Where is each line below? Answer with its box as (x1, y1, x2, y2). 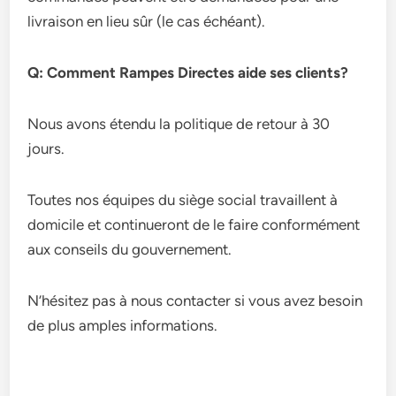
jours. (27, 140, 65, 157)
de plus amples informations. (27, 316, 218, 334)
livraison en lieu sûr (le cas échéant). (27, 12, 266, 30)
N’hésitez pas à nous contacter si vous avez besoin (27, 292, 363, 309)
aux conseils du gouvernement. (27, 240, 232, 258)
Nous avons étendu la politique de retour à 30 (27, 115, 331, 133)
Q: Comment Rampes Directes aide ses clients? (27, 64, 349, 81)
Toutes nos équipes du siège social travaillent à (27, 191, 339, 209)
